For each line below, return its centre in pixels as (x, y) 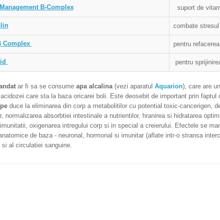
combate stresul (196, 26)
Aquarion (168, 86)
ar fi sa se (31, 86)
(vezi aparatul (133, 86)
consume (61, 86)
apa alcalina (94, 86)
